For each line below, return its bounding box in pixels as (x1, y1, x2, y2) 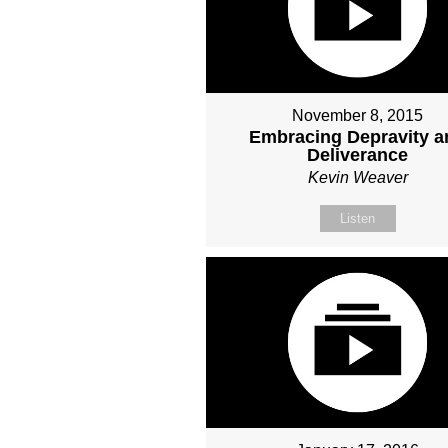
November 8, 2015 (292, 107, 424, 125)
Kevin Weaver (307, 169, 408, 187)
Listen (340, 211, 376, 227)
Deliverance (307, 145, 409, 166)
